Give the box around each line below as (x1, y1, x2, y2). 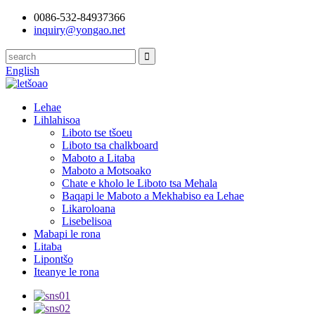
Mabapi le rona (34, 228, 101, 240)
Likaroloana (62, 202, 115, 214)
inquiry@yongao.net (34, 24, 125, 36)
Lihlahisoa (34, 114, 80, 126)
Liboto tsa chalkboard (62, 139, 158, 151)
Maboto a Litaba (62, 152, 135, 164)
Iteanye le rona (34, 266, 99, 278)
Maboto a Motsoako (62, 165, 151, 176)
